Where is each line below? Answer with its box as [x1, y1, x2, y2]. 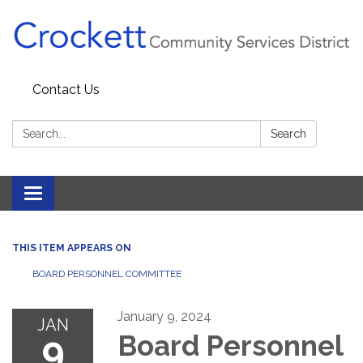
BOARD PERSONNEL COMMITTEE [32, 268, 181, 280]
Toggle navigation [32, 187, 140, 203]
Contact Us [32, 82, 100, 98]
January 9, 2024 [117, 309, 211, 325]
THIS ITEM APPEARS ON [12, 242, 131, 254]
